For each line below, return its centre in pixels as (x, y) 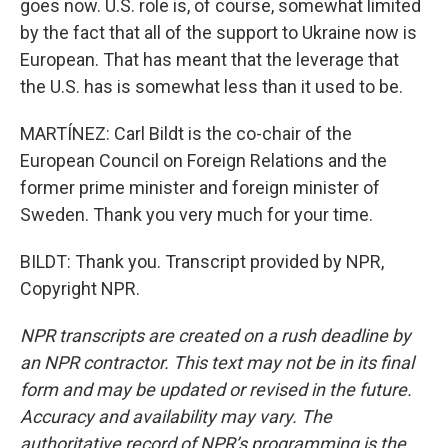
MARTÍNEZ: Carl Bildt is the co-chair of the (186, 133)
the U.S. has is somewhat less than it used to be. (211, 86)
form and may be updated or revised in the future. (216, 389)
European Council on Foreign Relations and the (203, 160)
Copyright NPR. (80, 288)
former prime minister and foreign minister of (200, 187)
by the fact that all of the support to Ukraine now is (218, 32)
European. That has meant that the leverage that (209, 59)
